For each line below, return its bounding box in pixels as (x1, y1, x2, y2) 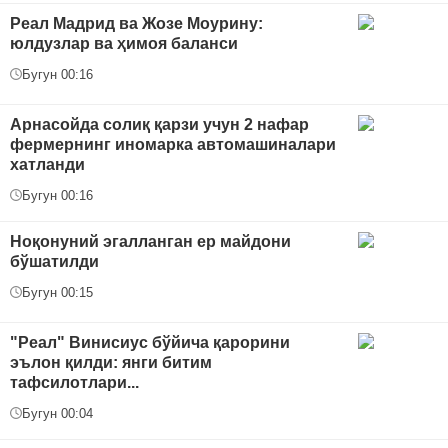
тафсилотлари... (10, 373, 139, 391)
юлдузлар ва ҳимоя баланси (10, 34, 238, 52)
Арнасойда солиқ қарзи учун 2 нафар (10, 115, 309, 133)
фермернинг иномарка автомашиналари (10, 135, 336, 153)
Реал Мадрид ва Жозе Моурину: (10, 14, 263, 32)
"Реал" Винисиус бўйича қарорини (10, 333, 290, 351)
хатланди (10, 155, 85, 173)
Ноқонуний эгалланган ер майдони (10, 232, 291, 250)
